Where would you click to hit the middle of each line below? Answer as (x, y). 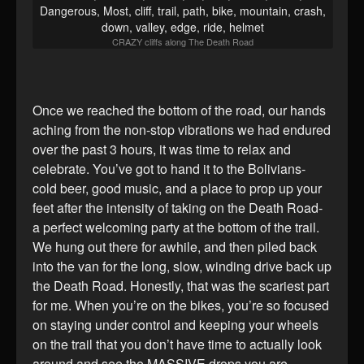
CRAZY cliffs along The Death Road (183, 42)
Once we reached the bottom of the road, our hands (179, 110)
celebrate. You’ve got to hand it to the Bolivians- (169, 169)
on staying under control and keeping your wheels (175, 325)
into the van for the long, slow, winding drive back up (182, 266)
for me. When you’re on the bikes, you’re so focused (181, 305)
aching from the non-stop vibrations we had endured (182, 130)
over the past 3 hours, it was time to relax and (162, 149)
